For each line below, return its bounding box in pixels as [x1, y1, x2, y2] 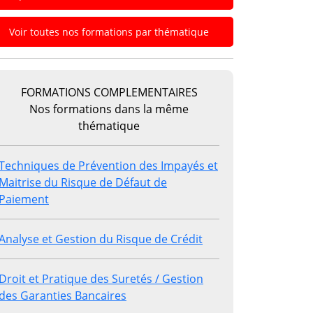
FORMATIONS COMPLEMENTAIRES [20, 85, 198, 100]
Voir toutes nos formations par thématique [9, 25, 209, 38]
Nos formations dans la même [29, 101, 189, 117]
